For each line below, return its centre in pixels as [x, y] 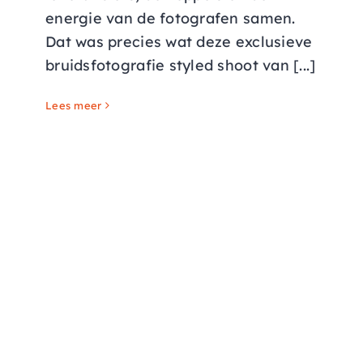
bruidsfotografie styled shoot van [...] [181, 66]
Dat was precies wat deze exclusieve [179, 42]
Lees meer [74, 106]
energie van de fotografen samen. [171, 19]
